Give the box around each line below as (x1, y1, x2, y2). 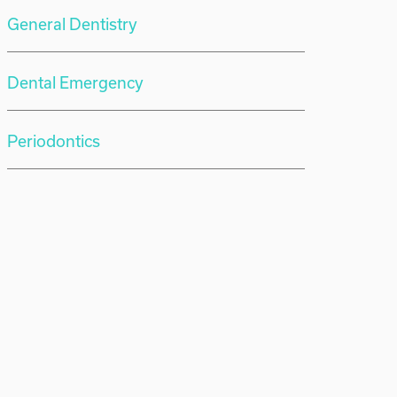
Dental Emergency (6, 73, 144, 92)
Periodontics (6, 131, 100, 151)
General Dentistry (6, 14, 137, 34)
